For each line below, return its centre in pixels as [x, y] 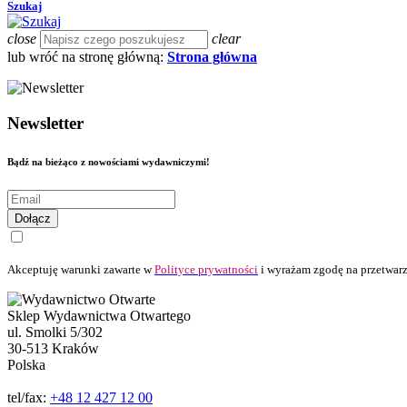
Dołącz [33, 218]
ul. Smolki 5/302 [55, 332]
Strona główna [212, 57]
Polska [26, 364]
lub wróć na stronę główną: [87, 57]
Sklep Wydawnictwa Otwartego [99, 315]
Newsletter [45, 123]
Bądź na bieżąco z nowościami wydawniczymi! [109, 161]
